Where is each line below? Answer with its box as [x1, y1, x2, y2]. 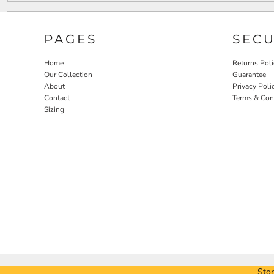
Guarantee [232, 69, 266, 80]
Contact [44, 92, 70, 103]
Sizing [44, 104, 64, 114]
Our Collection [44, 69, 92, 80]
